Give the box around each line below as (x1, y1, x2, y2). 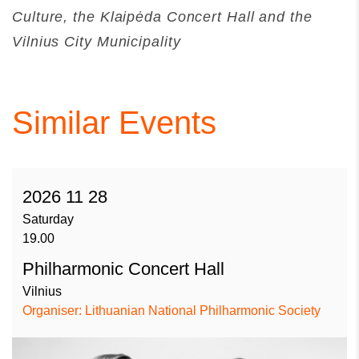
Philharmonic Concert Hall (22, 258, 224, 279)
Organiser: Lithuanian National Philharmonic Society (22, 303, 321, 317)
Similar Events (12, 104, 216, 140)
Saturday (22, 212, 74, 226)
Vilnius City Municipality (12, 33, 181, 50)
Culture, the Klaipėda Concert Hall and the (12, 8, 313, 25)
